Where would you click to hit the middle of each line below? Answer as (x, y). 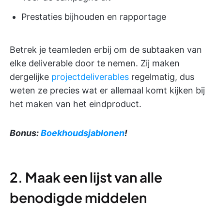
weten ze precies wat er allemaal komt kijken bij (107, 90)
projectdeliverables (90, 77)
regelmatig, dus (162, 77)
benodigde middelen (78, 197)
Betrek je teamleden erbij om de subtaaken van (106, 49)
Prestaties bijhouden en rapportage (94, 16)
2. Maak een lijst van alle (86, 177)
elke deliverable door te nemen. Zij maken (95, 63)
